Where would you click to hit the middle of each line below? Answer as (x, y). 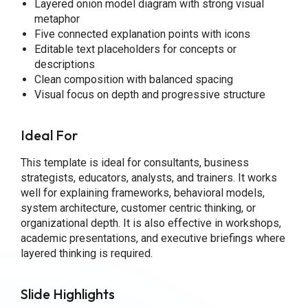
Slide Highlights (67, 294)
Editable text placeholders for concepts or (135, 49)
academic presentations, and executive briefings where (153, 238)
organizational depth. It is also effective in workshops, (151, 223)
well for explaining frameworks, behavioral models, (142, 192)
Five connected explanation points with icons (142, 34)
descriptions (64, 64)
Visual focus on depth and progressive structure (150, 94)
